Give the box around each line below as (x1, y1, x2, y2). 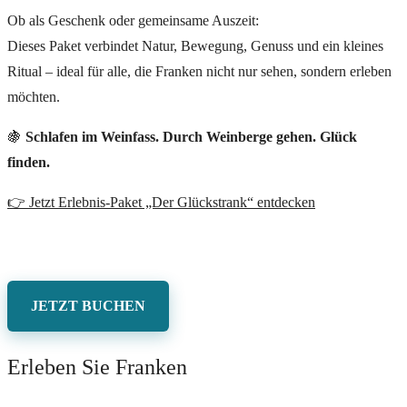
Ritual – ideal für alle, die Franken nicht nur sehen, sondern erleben (7, 64, 392, 80)
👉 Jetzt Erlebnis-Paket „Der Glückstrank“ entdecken (7, 194, 315, 211)
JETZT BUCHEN (31, 298, 145, 314)
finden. (7, 154, 50, 171)
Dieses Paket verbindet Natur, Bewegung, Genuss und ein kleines (7, 38, 383, 55)
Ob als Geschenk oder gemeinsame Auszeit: (7, 13, 259, 29)
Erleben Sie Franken (7, 355, 187, 380)
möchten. (7, 89, 60, 105)
